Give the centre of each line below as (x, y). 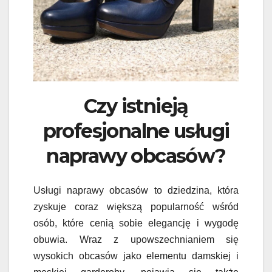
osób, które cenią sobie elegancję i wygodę (136, 223)
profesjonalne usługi (136, 131)
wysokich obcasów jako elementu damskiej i (136, 256)
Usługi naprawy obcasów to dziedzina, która (136, 190)
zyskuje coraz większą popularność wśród (136, 206)
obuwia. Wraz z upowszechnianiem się (136, 239)
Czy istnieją (136, 106)
